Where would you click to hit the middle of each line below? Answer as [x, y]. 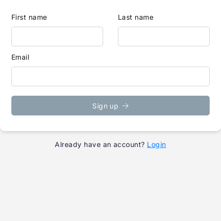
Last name [136, 17]
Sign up [106, 106]
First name [29, 17]
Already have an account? [100, 145]
